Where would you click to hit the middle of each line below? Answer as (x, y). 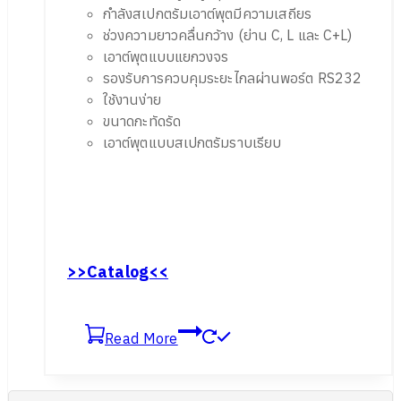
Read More (141, 338)
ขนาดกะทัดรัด (142, 120)
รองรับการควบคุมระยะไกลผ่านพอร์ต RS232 (232, 77)
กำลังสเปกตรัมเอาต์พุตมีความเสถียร (208, 13)
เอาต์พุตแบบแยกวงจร (166, 56)
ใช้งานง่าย (132, 99)
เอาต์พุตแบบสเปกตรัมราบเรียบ (192, 142)
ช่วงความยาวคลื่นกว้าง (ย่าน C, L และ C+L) (228, 34)
